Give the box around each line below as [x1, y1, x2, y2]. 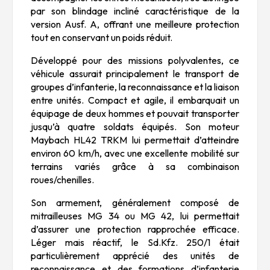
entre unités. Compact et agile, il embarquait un [31, 93, 239, 106]
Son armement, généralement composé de [31, 196, 239, 209]
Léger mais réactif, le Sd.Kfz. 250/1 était [31, 236, 239, 248]
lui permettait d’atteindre [127, 133, 240, 146]
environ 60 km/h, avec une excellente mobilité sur [31, 146, 239, 159]
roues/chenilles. [31, 173, 94, 186]
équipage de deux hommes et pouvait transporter [31, 107, 239, 119]
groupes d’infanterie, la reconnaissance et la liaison [31, 80, 239, 93]
